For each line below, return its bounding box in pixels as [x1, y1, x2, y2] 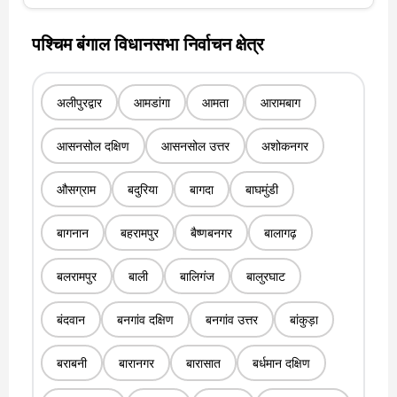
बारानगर [118, 354, 154, 371]
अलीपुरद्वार [56, 93, 102, 111]
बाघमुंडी [245, 180, 278, 198]
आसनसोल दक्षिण [56, 136, 129, 154]
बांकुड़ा [289, 310, 318, 328]
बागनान [56, 223, 89, 241]
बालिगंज [179, 267, 214, 284]
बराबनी [56, 354, 87, 371]
